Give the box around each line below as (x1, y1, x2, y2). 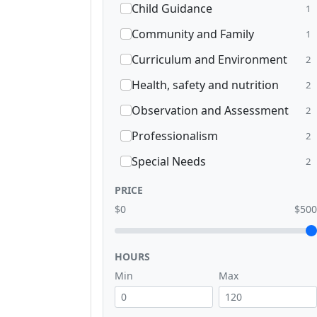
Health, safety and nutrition (132, 77, 279, 93)
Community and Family (132, 26, 254, 42)
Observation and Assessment (132, 103, 289, 119)
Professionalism (132, 128, 218, 144)
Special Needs (132, 154, 206, 170)
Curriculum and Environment (132, 52, 287, 68)
